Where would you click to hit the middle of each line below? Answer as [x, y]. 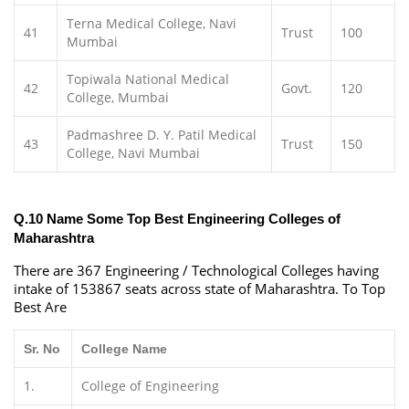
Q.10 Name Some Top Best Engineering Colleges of [177, 219]
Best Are [40, 307]
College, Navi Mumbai [133, 153]
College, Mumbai [118, 97]
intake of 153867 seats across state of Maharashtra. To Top [199, 288]
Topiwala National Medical [148, 79]
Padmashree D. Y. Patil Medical [162, 135]
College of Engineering [150, 386]
